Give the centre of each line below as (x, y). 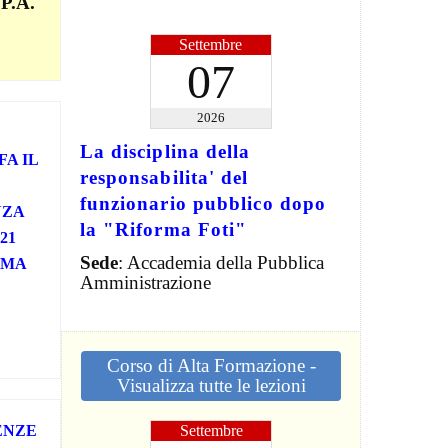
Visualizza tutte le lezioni (211, 385)
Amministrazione (145, 282)
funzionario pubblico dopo (203, 203)
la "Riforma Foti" (163, 229)
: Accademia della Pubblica (220, 262)
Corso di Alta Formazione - (211, 365)
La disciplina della (165, 151)
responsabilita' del (164, 177)
